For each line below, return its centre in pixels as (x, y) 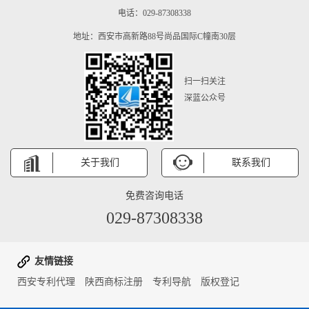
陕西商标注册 (114, 282)
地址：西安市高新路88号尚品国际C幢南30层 (154, 37)
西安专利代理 (46, 282)
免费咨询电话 (154, 196)
